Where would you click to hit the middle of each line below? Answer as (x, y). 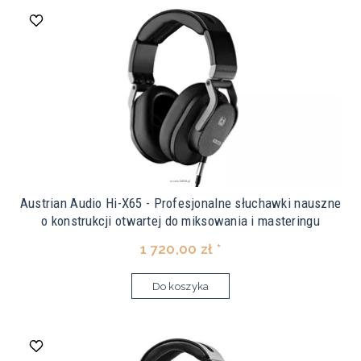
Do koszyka (180, 287)
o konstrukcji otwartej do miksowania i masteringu (180, 221)
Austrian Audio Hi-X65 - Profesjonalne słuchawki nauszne (180, 203)
